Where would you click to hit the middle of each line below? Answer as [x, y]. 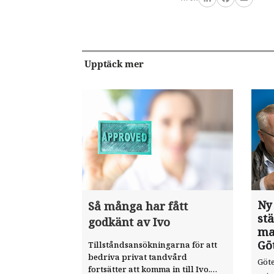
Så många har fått [138, 206]
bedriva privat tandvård [138, 257]
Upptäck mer [114, 64]
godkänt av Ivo [129, 222]
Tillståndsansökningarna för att [153, 244]
